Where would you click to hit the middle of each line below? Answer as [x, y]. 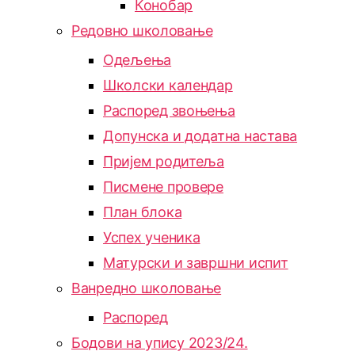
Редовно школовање [142, 31]
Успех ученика [152, 237]
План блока [143, 212]
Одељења [137, 60]
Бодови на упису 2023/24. [160, 343]
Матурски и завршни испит [196, 263]
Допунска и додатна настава [200, 136]
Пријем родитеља [164, 161]
